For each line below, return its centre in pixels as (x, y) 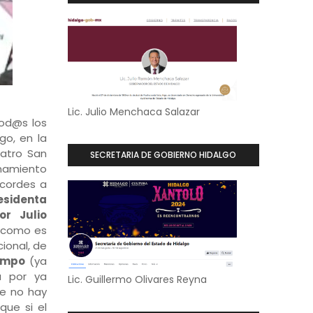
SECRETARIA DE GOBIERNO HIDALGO (163, 155)
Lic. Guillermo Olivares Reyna (137, 279)
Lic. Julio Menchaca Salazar (133, 112)
